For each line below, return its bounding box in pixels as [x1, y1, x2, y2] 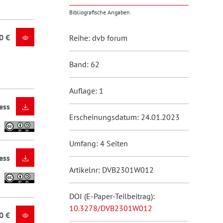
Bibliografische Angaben [69, 8, 130, 16]
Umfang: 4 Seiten [69, 138, 128, 148]
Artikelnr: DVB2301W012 [69, 165, 154, 175]
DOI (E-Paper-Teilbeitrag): [69, 191, 155, 201]
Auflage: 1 [69, 86, 104, 96]
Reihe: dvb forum [69, 33, 127, 43]
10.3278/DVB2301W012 [69, 203, 152, 213]
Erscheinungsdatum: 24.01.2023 [69, 112, 180, 122]
